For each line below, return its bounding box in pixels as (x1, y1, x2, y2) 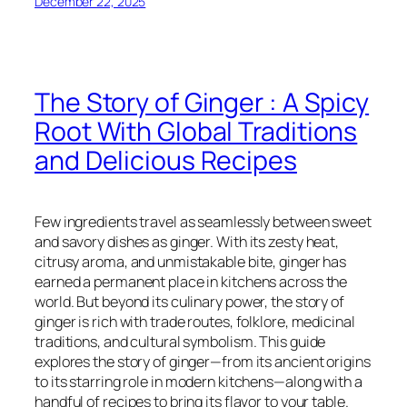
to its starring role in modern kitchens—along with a (35, 371, 362, 392)
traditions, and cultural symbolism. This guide (35, 331, 326, 352)
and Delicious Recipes (35, 143, 297, 179)
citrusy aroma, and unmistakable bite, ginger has (35, 251, 347, 272)
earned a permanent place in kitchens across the (35, 271, 348, 292)
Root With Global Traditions (35, 114, 358, 150)
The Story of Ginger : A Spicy (35, 84, 370, 121)
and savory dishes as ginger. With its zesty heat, (35, 231, 340, 252)
